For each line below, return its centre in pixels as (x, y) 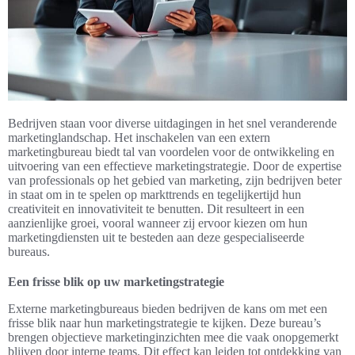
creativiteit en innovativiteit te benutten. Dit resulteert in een (156, 209)
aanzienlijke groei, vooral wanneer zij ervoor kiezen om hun (158, 223)
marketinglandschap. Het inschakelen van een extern (139, 138)
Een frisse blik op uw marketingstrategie (116, 282)
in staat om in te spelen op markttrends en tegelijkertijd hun (155, 195)
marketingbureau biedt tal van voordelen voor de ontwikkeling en (171, 152)
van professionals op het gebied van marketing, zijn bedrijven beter (175, 181)
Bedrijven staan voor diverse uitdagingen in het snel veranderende (172, 124)
